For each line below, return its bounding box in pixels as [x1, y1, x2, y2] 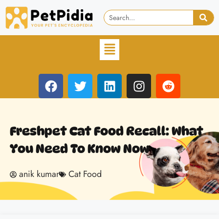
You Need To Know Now [10, 141, 150, 156]
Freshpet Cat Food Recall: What [10, 124, 203, 139]
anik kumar [19, 168, 59, 181]
